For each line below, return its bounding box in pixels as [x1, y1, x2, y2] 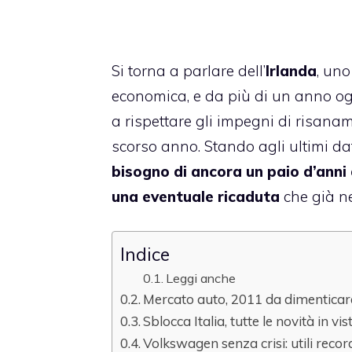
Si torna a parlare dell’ [112, 60, 266, 80]
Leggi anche [165, 270, 236, 287]
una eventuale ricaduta [112, 186, 280, 206]
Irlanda [266, 60, 317, 80]
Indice [120, 242, 170, 266]
